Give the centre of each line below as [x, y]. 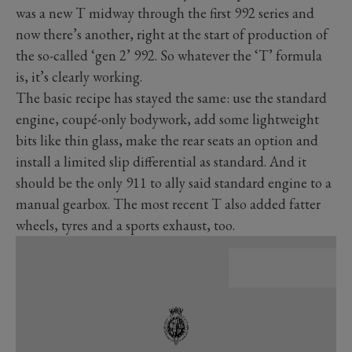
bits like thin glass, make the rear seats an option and [167, 140]
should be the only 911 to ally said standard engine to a [174, 182]
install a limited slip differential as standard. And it [161, 161]
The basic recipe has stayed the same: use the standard [171, 97]
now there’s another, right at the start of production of [172, 34]
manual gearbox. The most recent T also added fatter [168, 203]
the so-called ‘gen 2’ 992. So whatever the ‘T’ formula [169, 55]
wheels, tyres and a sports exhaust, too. [125, 225]
